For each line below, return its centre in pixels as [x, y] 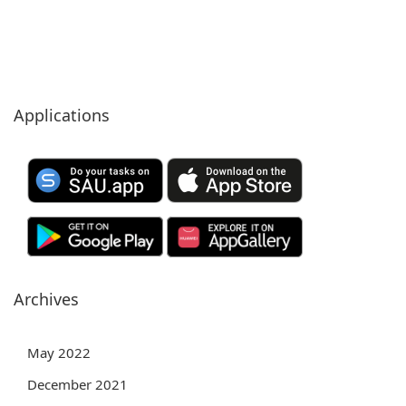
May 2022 [59, 352]
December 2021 [77, 384]
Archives [46, 299]
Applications [62, 115]
